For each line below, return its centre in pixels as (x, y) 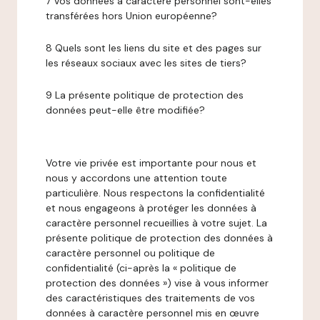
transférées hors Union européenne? (131, 16)
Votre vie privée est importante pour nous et (151, 163)
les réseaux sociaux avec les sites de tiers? (146, 63)
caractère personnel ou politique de (130, 253)
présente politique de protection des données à (159, 238)
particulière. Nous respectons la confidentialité (155, 193)
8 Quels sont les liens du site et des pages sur (154, 48)
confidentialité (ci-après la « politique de (141, 268)
